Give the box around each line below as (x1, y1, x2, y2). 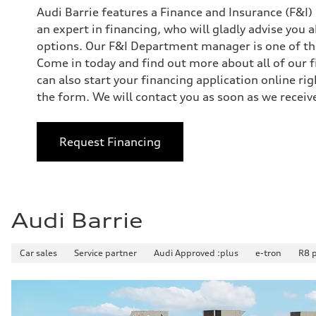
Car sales (20, 248, 57, 258)
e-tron (255, 248, 281, 258)
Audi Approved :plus (154, 248, 238, 258)
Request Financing (59, 135, 161, 149)
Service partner (74, 248, 137, 258)
